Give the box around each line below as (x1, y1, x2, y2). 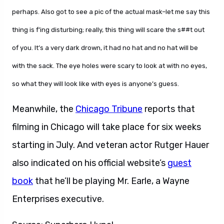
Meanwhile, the (12, 103, 75, 114)
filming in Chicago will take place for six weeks (12, 121, 201, 132)
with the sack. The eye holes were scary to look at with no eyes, (12, 62, 207, 69)
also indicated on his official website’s (12, 157, 167, 168)
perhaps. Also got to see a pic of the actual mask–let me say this (12, 8, 210, 15)
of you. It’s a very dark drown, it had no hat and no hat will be (12, 44, 198, 51)
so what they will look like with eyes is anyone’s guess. (12, 80, 179, 87)
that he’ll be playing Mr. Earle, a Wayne (33, 175, 189, 186)
